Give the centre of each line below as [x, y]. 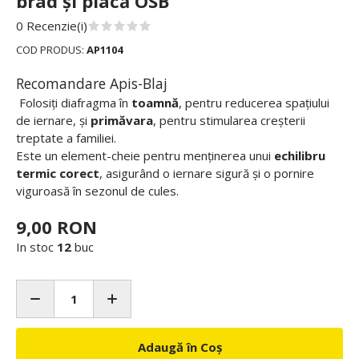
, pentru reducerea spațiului [254, 103]
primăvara [122, 120]
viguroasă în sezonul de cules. [99, 191]
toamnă [155, 103]
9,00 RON [56, 227]
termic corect [58, 173]
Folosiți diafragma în [74, 103]
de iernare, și [53, 120]
